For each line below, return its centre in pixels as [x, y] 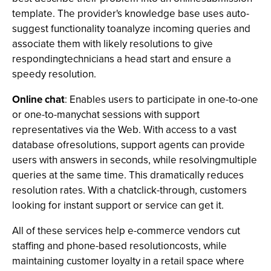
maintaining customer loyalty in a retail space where [128, 261]
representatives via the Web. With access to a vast [124, 130]
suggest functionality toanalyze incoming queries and [131, 29]
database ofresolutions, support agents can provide [129, 145]
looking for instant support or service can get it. [118, 205]
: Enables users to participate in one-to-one [162, 100]
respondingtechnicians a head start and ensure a [122, 59]
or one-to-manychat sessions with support [106, 115]
